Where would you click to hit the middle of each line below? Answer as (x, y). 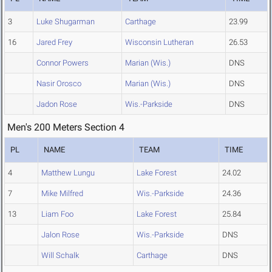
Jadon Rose (57, 104)
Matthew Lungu (68, 173)
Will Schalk (60, 256)
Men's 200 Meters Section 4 (66, 127)
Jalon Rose (60, 235)
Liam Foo (57, 214)
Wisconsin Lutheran (159, 42)
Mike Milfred (62, 194)
